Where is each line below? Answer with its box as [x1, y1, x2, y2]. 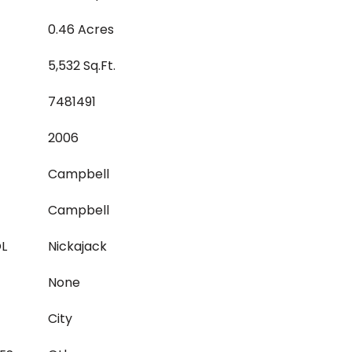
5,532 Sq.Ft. [48, 57, 115, 75]
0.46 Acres [48, 20, 114, 38]
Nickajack [48, 237, 107, 255]
